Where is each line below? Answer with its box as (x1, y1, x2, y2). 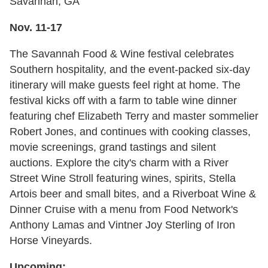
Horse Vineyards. (10, 234, 92, 247)
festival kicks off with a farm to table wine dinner (10, 95, 237, 107)
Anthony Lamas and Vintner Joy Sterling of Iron (10, 219, 235, 232)
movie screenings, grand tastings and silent (10, 141, 216, 154)
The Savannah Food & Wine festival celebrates (10, 48, 234, 60)
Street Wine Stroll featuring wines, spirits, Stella (10, 172, 236, 185)
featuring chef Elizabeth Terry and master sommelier (10, 110, 258, 123)
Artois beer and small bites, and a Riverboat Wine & (10, 188, 256, 200)
